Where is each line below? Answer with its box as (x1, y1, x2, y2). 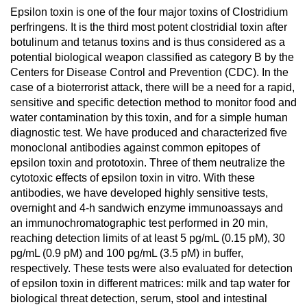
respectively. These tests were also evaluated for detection (10, 262, 293, 274)
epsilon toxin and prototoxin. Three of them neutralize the (10, 157, 285, 169)
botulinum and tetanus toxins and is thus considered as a (10, 36, 285, 48)
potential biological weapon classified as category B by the (10, 51, 294, 63)
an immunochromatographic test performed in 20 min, (10, 217, 268, 229)
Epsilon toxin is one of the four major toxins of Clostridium (10, 6, 288, 18)
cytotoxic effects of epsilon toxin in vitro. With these (10, 172, 255, 184)
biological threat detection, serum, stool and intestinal (10, 293, 267, 304)
